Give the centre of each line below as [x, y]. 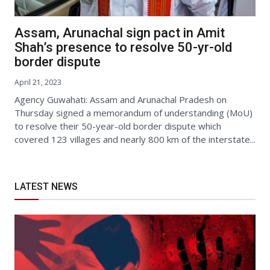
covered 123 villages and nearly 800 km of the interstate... [135, 140]
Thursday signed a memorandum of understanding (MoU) [133, 113]
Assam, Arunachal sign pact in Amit [120, 33]
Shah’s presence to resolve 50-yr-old [123, 48]
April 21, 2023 [38, 83]
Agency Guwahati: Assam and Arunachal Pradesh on [121, 100]
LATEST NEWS [46, 187]
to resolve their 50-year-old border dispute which [118, 126]
